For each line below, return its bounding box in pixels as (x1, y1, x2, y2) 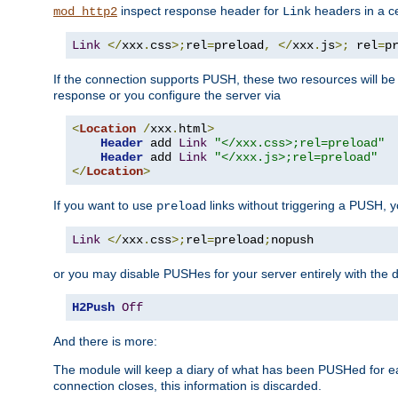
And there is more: (53, 334, 157, 349)
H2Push (72, 300, 115, 315)
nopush (271, 233, 314, 248)
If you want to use (53, 198, 156, 213)
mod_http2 (53, 4, 117, 20)
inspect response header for (117, 4, 283, 19)
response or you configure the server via (53, 88, 281, 103)
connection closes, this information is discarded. (53, 378, 322, 394)
